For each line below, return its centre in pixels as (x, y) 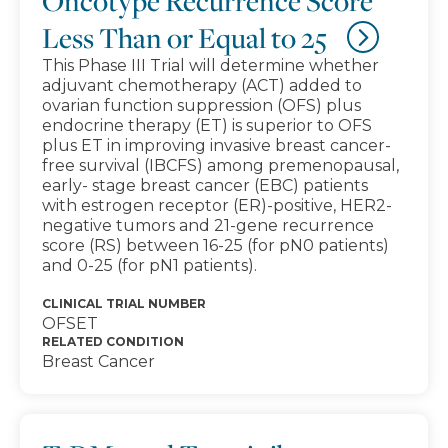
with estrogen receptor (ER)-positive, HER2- (217, 205)
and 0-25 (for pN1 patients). (149, 265)
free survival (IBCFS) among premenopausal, (220, 165)
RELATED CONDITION (113, 341)
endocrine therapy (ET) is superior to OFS (207, 125)
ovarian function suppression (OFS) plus (201, 105)
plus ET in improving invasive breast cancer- (216, 145)
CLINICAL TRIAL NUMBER (124, 303)
